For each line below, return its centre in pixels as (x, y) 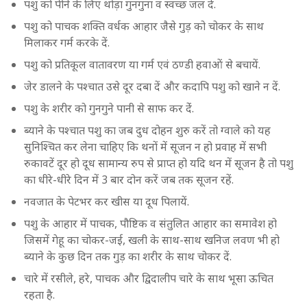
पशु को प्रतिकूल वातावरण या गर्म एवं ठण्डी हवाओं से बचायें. (142, 64)
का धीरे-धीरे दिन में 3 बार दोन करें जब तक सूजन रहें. (129, 179)
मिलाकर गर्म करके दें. (67, 42)
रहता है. (39, 294)
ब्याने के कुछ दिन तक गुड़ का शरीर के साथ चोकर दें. (128, 256)
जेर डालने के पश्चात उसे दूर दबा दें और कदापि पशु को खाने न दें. (152, 86)
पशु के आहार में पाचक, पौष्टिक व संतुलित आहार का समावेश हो (150, 223)
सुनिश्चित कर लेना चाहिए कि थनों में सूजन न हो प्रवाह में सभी (145, 146)
